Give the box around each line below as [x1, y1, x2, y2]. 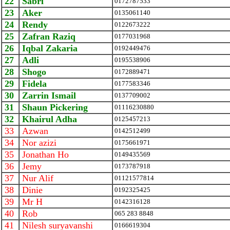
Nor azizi [20, 138, 56, 148]
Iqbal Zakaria [20, 43, 78, 53]
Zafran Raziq [20, 31, 75, 42]
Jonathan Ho [20, 149, 69, 160]
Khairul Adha [20, 114, 77, 124]
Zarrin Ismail [20, 90, 76, 101]
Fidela [20, 79, 47, 89]
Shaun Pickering [20, 102, 88, 112]
